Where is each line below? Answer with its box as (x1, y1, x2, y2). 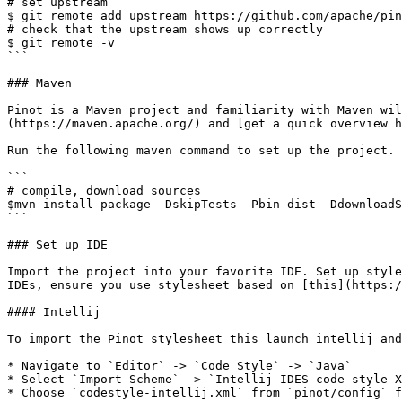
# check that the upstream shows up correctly (7, 22, 323, 36)
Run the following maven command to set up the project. (7, 144, 395, 157)
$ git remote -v (7, 36, 115, 49)
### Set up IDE (7, 238, 108, 251)
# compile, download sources (7, 184, 201, 197)
